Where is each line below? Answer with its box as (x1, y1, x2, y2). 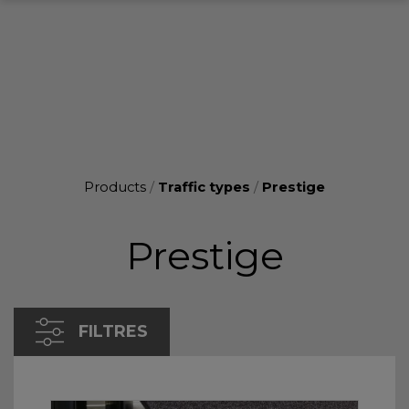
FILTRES (79, 321, 148, 341)
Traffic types (158, 179, 250, 195)
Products (84, 179, 146, 195)
